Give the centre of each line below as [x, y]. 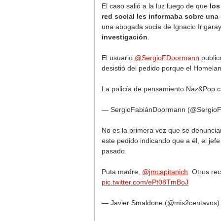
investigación [125, 37]
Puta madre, [122, 172]
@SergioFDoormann [167, 58]
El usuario [118, 58]
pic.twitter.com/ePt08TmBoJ [145, 182]
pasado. [114, 151]
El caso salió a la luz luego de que [155, 6]
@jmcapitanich [165, 172]
